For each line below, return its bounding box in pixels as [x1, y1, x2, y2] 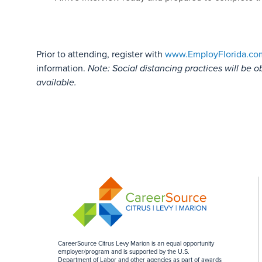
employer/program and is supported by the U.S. [57, 247, 189, 256]
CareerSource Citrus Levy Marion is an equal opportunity [57, 239, 214, 247]
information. [36, 62, 88, 74]
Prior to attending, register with [36, 48, 163, 60]
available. [36, 76, 77, 88]
